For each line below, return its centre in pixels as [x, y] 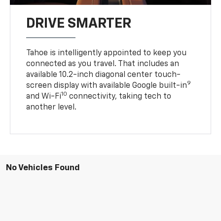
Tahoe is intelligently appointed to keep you [107, 53]
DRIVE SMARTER [79, 23]
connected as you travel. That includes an [103, 64]
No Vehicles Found [43, 168]
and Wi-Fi [44, 96]
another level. [52, 107]
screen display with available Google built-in [107, 86]
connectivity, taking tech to [119, 96]
